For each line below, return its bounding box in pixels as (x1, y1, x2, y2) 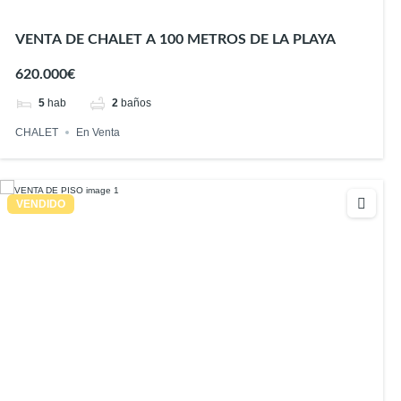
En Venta (76, 125, 121, 139)
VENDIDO (16, 197, 65, 210)
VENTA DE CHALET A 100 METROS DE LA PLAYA (15, 32, 337, 47)
